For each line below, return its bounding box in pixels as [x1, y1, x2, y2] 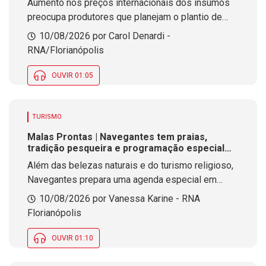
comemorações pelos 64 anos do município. [27, 202, 211, 214]
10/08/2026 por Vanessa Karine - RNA [39, 193, 200, 204]
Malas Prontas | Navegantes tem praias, [27, 131, 207, 142]
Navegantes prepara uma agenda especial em [27, 174, 217, 185]
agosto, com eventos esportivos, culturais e [27, 188, 209, 199]
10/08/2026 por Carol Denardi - [39, 30, 170, 42]
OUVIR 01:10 [52, 234, 93, 242]
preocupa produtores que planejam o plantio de [27, 11, 222, 23]
